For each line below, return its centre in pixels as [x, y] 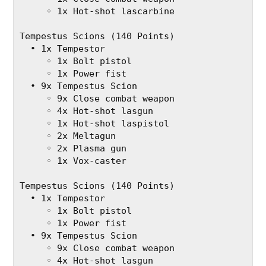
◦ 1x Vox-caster [87, 161]
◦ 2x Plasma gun [87, 149]
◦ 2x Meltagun [81, 136]
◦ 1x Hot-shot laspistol [108, 124]
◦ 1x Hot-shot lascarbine [111, 12]
